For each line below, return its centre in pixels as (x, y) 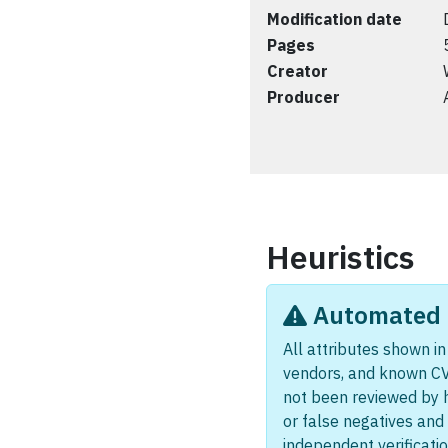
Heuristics (340, 257)
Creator (297, 71)
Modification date (334, 19)
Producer (303, 97)
